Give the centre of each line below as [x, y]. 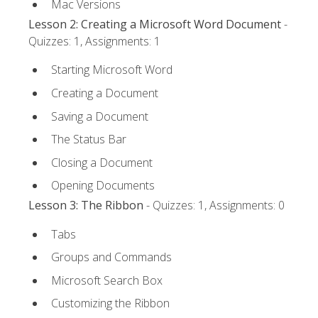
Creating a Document [105, 93]
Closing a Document [102, 162]
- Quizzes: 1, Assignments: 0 [214, 205]
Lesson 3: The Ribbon [86, 205]
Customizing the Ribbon [110, 303]
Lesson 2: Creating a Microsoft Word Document [155, 24]
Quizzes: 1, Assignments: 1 [94, 42]
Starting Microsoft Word [112, 70]
